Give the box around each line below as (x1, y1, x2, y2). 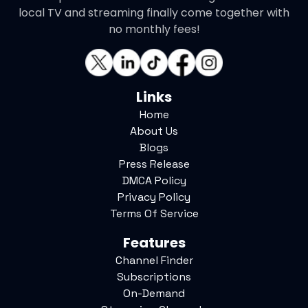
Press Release (118, 156, 190, 171)
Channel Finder (115, 252, 193, 267)
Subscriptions (117, 269, 191, 284)
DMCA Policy (122, 173, 186, 188)
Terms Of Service (109, 206, 199, 221)
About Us (130, 123, 178, 138)
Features (122, 232, 186, 252)
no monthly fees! (108, 21, 200, 37)
